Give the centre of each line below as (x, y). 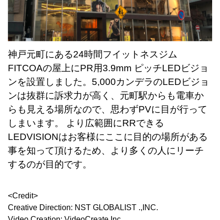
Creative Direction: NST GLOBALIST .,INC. (83, 208)
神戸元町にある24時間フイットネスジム (93, 55)
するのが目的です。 (50, 165)
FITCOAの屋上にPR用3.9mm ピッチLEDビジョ (109, 68)
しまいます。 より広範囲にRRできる (86, 123)
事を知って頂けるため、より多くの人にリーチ (106, 151)
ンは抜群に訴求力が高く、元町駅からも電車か (106, 96)
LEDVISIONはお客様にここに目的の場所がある (108, 137)
